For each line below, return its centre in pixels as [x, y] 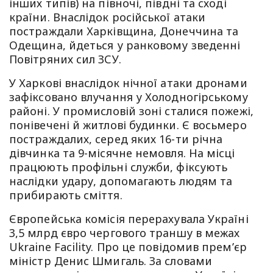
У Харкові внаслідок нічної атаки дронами [128, 83]
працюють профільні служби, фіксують [119, 167]
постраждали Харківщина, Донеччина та [124, 31]
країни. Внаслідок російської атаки [108, 17]
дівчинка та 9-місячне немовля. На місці [122, 153]
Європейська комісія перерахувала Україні [129, 219]
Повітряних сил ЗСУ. [65, 59]
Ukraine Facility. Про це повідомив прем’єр [128, 247]
